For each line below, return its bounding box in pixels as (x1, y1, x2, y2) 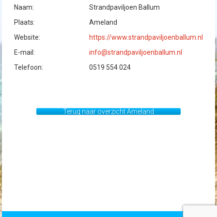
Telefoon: (14, 63, 43, 71)
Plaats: (14, 18, 35, 26)
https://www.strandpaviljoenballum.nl (89, 33, 203, 41)
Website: (14, 33, 40, 41)
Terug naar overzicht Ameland (63, 108, 154, 115)
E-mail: (14, 48, 35, 56)
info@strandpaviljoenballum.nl (89, 48, 182, 56)
